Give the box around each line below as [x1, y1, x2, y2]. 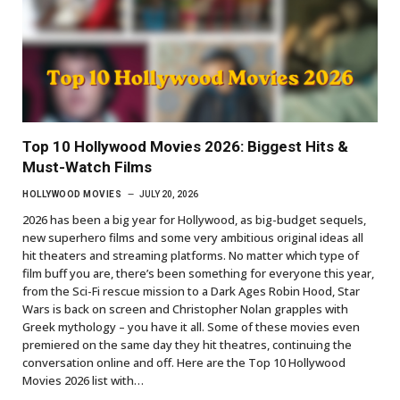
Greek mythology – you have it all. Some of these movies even [22, 318, 360, 335]
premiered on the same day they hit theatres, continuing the [22, 336, 352, 353]
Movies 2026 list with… [22, 371, 144, 388]
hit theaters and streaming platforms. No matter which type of [22, 246, 359, 263]
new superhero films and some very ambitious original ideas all [22, 229, 363, 246]
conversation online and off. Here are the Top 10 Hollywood [22, 354, 346, 371]
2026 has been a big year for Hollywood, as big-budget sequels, [22, 211, 366, 228]
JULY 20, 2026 [139, 188, 198, 199]
